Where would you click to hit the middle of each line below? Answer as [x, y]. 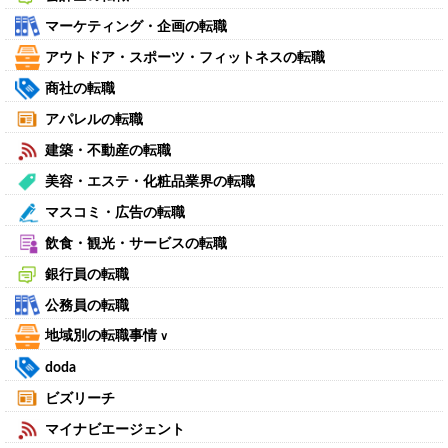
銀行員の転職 [87, 274]
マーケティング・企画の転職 [136, 26]
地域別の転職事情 [102, 336]
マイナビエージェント [115, 429]
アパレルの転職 [94, 119]
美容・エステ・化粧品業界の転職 [150, 181]
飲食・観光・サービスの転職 [136, 243]
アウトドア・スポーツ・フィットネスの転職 [185, 57]
